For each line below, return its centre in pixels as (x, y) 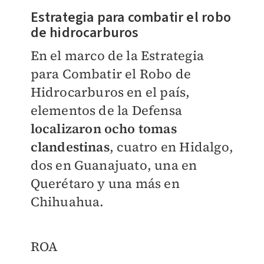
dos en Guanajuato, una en (114, 165)
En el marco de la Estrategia (117, 55)
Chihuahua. (67, 201)
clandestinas (70, 146)
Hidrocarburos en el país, (110, 92)
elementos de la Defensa (106, 110)
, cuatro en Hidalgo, (171, 146)
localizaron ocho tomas (103, 128)
